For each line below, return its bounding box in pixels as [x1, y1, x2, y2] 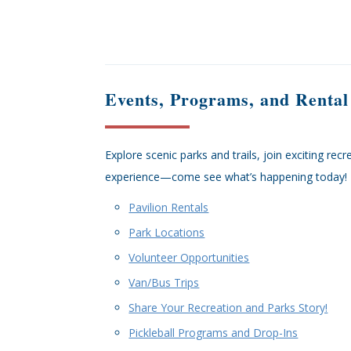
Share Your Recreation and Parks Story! [128, 300, 328, 315]
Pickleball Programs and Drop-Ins [128, 325, 299, 340]
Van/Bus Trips [128, 275, 200, 290]
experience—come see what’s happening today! [105, 169, 348, 184]
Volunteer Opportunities [128, 250, 250, 265]
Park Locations [128, 225, 205, 240]
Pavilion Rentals [128, 200, 209, 215]
